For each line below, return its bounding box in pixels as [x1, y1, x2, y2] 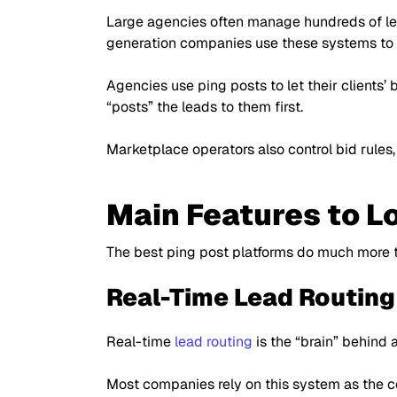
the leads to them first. [153, 97, 303, 116]
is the [253, 332, 295, 351]
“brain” [295, 332, 339, 351]
